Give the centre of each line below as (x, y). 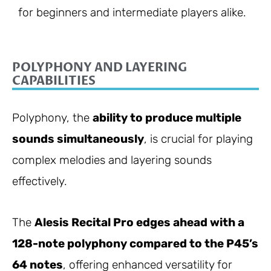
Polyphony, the (52, 117)
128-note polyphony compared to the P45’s (135, 244)
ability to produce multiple (167, 117)
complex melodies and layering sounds (112, 160)
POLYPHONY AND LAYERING (100, 67)
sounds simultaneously (78, 139)
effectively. (40, 181)
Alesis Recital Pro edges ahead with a (139, 223)
